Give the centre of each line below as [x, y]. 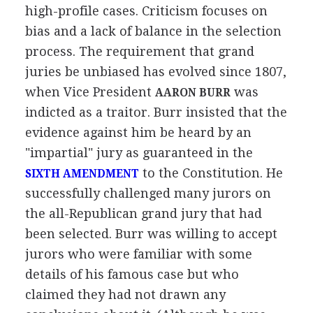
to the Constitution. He [211, 173]
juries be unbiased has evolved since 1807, [155, 71]
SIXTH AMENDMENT [82, 174]
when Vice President [90, 92]
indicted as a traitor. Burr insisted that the [156, 112]
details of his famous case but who [132, 274]
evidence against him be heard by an [138, 132]
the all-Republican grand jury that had [143, 213]
